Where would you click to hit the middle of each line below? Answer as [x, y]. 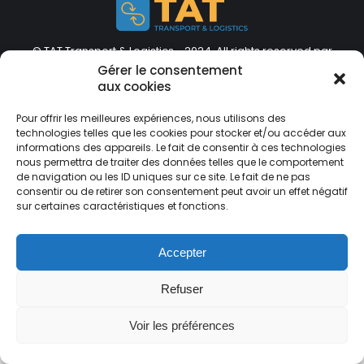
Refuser [182, 288]
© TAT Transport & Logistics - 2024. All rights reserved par [182, 51]
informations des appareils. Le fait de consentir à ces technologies [181, 147]
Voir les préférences [182, 325]
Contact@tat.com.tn [253, 100]
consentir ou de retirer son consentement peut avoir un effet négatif [182, 191]
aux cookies [134, 87]
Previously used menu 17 [190, 84]
